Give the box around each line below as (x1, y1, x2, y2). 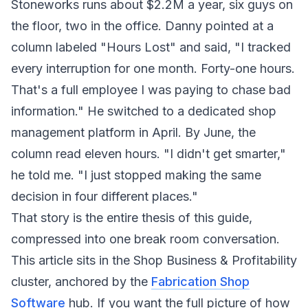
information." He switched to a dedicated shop (11, 104, 276, 118)
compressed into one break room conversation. (11, 232, 280, 246)
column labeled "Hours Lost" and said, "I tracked (11, 40, 291, 54)
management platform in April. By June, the (11, 125, 256, 140)
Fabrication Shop (151, 274, 250, 289)
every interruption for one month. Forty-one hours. (11, 61, 295, 76)
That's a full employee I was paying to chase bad (11, 82, 291, 97)
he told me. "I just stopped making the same (11, 168, 261, 182)
